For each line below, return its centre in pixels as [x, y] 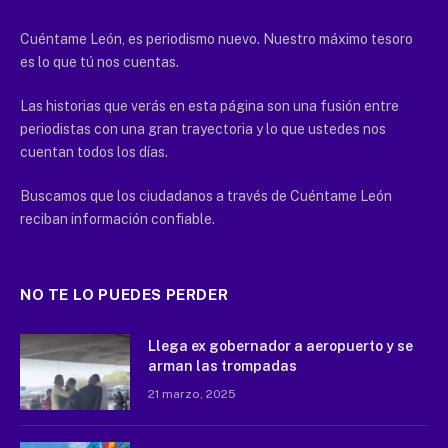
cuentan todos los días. [94, 152]
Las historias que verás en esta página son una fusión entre [209, 106]
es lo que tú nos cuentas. [99, 62]
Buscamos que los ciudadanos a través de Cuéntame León [206, 196]
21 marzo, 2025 [192, 394]
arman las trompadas [222, 366]
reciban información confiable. [117, 219]
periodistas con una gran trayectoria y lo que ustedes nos [203, 129]
